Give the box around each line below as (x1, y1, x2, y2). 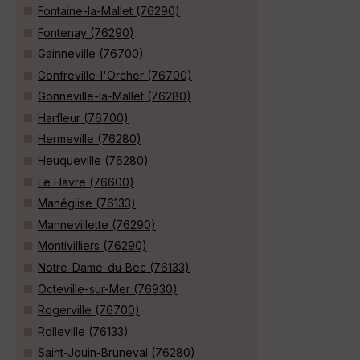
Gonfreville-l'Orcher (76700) (38, 67, 192, 82)
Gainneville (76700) (38, 47, 144, 61)
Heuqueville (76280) (38, 153, 149, 168)
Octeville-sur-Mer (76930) (38, 281, 178, 296)
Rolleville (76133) (38, 324, 129, 338)
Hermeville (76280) (38, 132, 141, 146)
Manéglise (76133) (38, 196, 136, 211)
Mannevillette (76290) (38, 217, 156, 231)
